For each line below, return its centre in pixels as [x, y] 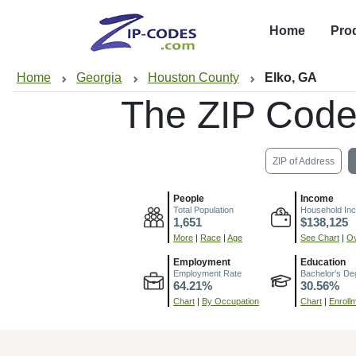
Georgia [99, 78]
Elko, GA [291, 78]
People [189, 198]
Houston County [193, 78]
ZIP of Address [303, 161]
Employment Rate [207, 273]
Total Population [203, 209]
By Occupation [230, 301]
